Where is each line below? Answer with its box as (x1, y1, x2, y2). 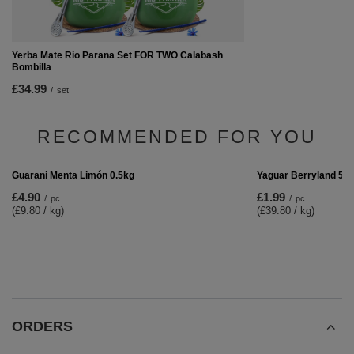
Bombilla (12, 62, 51, 73)
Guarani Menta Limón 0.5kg (12, 328, 134, 339)
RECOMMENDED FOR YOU (37, 126, 317, 147)
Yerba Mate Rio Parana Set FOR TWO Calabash (12, 50, 223, 61)
